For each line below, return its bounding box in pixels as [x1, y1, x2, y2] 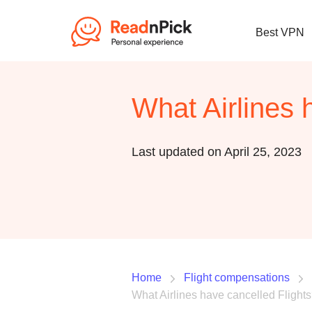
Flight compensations [184, 272, 290, 283]
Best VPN [256, 26, 304, 38]
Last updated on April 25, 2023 [132, 145, 302, 159]
